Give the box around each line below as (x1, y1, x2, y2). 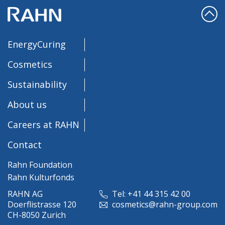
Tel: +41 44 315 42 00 (110, 188, 190, 199)
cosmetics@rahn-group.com (110, 198, 217, 210)
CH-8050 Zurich (8, 209, 66, 220)
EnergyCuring (8, 38, 66, 50)
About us (8, 98, 47, 110)
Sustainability (8, 78, 67, 90)
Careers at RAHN (8, 118, 79, 131)
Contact (8, 138, 42, 151)
